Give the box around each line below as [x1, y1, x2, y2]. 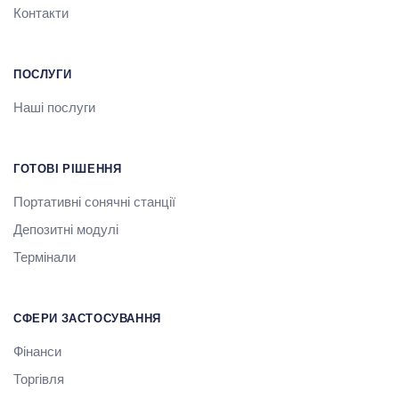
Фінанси [13, 343, 61, 361]
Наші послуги [13, 99, 95, 117]
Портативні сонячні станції [13, 193, 175, 211]
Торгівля [13, 370, 64, 388]
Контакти [13, 4, 69, 22]
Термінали [13, 248, 76, 266]
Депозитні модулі [13, 221, 118, 239]
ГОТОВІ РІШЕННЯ [13, 160, 122, 177]
